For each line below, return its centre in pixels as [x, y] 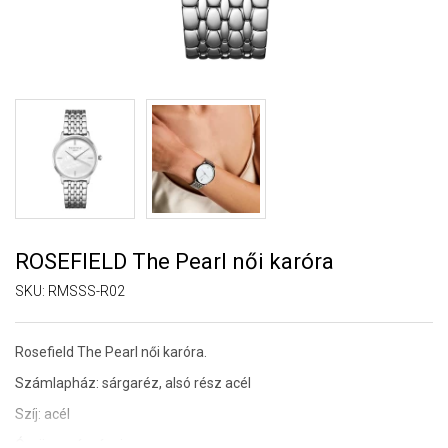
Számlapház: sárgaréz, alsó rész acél [133, 383]
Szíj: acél [42, 414]
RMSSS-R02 [86, 291]
